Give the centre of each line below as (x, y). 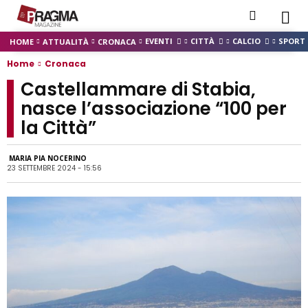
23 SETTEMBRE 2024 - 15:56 (54, 168)
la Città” (58, 128)
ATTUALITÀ (66, 41)
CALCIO (246, 41)
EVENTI (159, 41)
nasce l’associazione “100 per (154, 109)
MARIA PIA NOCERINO (48, 158)
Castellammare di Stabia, (138, 89)
